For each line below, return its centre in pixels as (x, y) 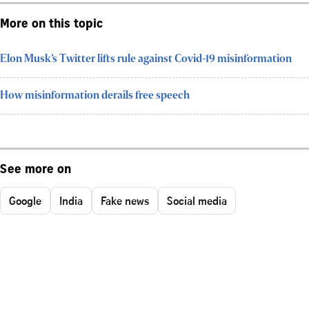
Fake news (125, 200)
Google (25, 200)
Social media (197, 200)
